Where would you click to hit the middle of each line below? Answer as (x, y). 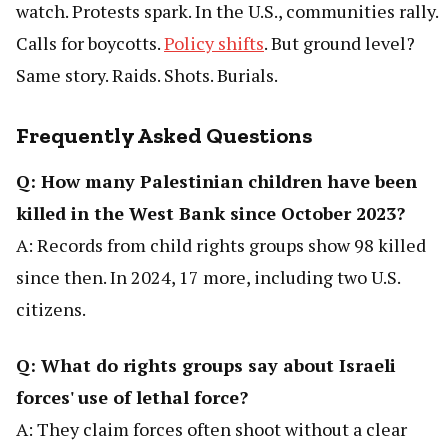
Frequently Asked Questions (164, 135)
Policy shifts (214, 42)
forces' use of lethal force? (132, 396)
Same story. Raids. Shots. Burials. (147, 74)
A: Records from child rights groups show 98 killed (221, 244)
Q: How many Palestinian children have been (216, 180)
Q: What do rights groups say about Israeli (206, 364)
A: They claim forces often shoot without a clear (211, 428)
